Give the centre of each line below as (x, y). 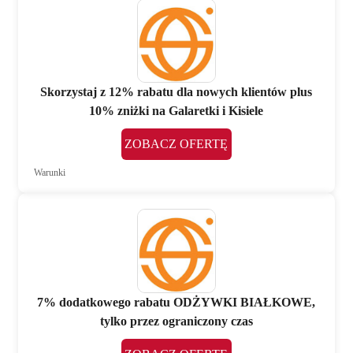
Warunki (50, 172)
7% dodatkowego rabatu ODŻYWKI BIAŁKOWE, (176, 302)
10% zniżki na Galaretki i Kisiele (176, 110)
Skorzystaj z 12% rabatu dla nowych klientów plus (176, 91)
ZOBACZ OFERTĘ (176, 143)
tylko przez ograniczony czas (176, 321)
